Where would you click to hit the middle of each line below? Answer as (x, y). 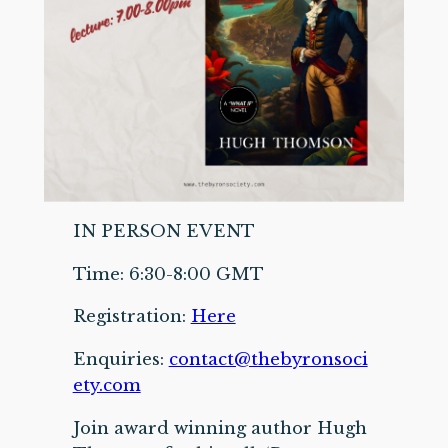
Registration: (131, 317)
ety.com (106, 386)
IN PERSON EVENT (163, 231)
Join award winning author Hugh (219, 429)
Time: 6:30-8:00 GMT (168, 274)
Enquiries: (120, 360)
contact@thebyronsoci (268, 360)
